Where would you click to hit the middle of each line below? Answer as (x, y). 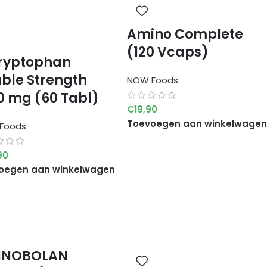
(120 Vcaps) (167, 52)
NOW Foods (152, 80)
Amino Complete (185, 34)
